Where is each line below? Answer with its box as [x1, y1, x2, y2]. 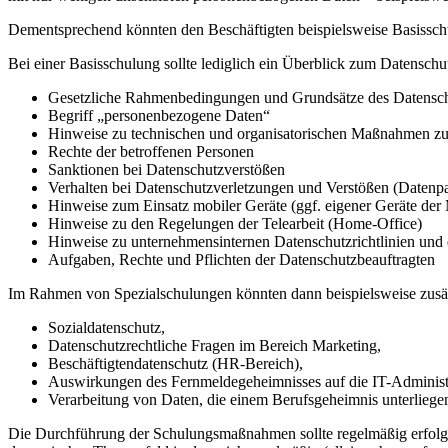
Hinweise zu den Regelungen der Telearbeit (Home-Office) [48, 215, 422, 233]
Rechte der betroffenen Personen [48, 143, 254, 161]
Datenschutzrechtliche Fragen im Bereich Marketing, [48, 337, 381, 355]
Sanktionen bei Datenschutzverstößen [48, 161, 285, 179]
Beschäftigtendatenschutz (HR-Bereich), [48, 355, 303, 373]
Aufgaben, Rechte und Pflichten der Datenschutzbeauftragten [48, 251, 435, 269]
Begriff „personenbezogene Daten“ [48, 107, 270, 125]
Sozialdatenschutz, [48, 319, 165, 337]
